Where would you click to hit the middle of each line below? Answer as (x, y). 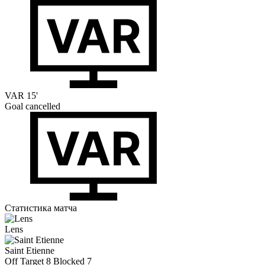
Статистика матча (41, 208)
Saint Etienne (30, 251)
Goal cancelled (33, 106)
